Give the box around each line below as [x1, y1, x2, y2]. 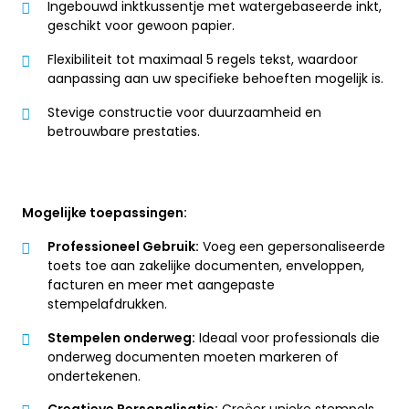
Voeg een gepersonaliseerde [199, 237, 385, 257]
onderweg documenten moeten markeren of [47, 347, 339, 366]
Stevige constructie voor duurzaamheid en [47, 102, 321, 121]
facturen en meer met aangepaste [47, 276, 275, 295]
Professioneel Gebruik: [47, 237, 199, 257]
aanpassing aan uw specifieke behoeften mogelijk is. [47, 68, 383, 88]
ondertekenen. [47, 366, 141, 385]
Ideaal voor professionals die [195, 328, 380, 347]
